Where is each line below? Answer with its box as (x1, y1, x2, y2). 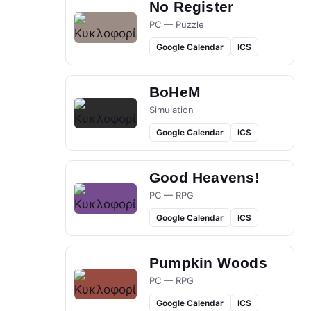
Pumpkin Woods (149, 255, 267, 271)
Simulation (149, 104, 194, 116)
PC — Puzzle (149, 19, 204, 31)
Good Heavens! (149, 169, 260, 186)
